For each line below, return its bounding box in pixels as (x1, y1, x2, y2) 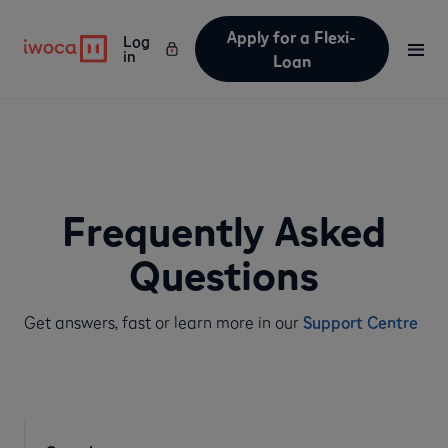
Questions (128, 250, 319, 301)
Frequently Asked (61, 206, 386, 257)
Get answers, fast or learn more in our (24, 312, 303, 332)
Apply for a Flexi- (227, 27, 357, 47)
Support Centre (303, 312, 418, 332)
